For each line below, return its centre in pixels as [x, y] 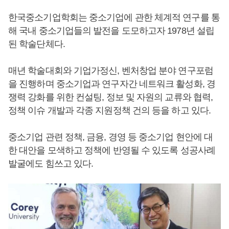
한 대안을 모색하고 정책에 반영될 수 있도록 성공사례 [112, 150]
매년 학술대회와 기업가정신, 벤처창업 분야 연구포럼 [111, 71]
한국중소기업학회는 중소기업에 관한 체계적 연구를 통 [114, 17]
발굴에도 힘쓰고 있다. [51, 164]
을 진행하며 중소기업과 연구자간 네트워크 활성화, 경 [112, 84]
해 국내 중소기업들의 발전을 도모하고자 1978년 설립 [111, 31]
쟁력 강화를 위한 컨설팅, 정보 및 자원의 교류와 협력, [111, 97]
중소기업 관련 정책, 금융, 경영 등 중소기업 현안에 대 [111, 137]
